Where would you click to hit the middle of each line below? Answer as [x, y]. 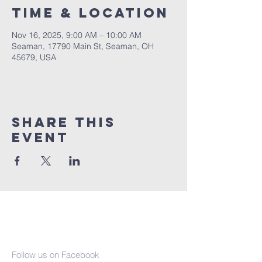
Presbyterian [68, 220]
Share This [64, 122]
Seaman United [72, 208]
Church [42, 233]
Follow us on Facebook [56, 255]
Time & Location [90, 13]
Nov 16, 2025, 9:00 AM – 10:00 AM [77, 35]
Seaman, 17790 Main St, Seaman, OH [83, 46]
